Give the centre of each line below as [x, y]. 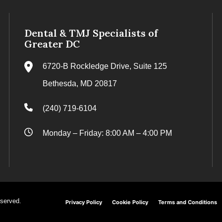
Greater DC [52, 44]
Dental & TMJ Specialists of [91, 33]
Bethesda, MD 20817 [80, 83]
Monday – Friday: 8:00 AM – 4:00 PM [107, 133]
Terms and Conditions [188, 202]
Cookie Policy [130, 202]
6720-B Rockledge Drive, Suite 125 [105, 66]
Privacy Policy [84, 202]
